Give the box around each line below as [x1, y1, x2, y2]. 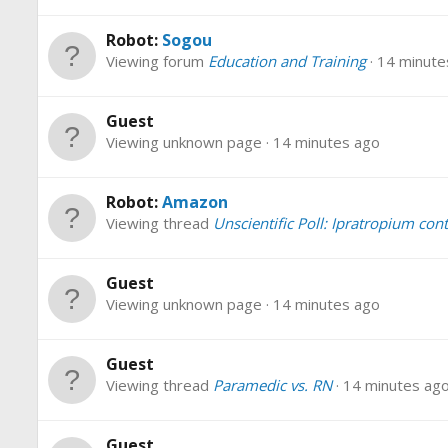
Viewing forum [106, 51, 208, 72]
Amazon [162, 191, 228, 214]
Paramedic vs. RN [213, 375, 332, 396]
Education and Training [208, 51, 366, 72]
